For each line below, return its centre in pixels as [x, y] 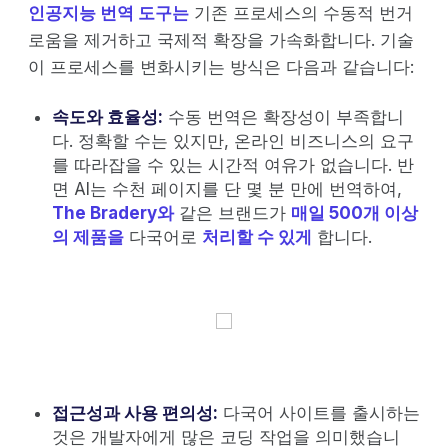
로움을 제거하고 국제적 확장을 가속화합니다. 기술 [221, 39]
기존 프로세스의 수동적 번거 [301, 12]
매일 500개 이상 [354, 212]
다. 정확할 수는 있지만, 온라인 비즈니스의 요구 [233, 140]
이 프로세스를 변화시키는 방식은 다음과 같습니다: [221, 66]
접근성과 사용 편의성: [135, 412]
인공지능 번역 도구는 [108, 12]
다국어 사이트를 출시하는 [319, 412]
